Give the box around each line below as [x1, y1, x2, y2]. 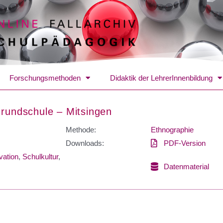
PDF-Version [164, 138, 206, 147]
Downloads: [66, 138, 104, 147]
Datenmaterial [164, 162, 210, 171]
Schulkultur [22, 152, 58, 161]
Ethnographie [151, 125, 194, 134]
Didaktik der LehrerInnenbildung [110, 73, 213, 82]
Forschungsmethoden [9, 73, 81, 82]
